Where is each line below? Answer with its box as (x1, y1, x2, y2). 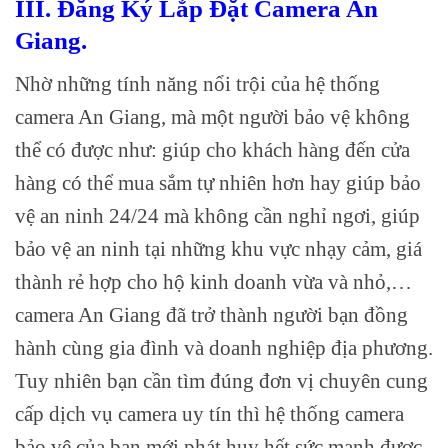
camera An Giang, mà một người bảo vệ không (15, 104, 410, 128)
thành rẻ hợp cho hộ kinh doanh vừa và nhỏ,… (15, 269, 412, 293)
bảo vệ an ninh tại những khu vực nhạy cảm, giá (15, 236, 422, 260)
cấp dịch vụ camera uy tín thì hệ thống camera (15, 401, 404, 425)
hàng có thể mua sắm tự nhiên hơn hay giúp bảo (15, 170, 421, 194)
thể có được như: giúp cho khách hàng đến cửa (15, 137, 410, 161)
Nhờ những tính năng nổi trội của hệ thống (15, 71, 380, 95)
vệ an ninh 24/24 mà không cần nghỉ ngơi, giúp (15, 203, 420, 227)
